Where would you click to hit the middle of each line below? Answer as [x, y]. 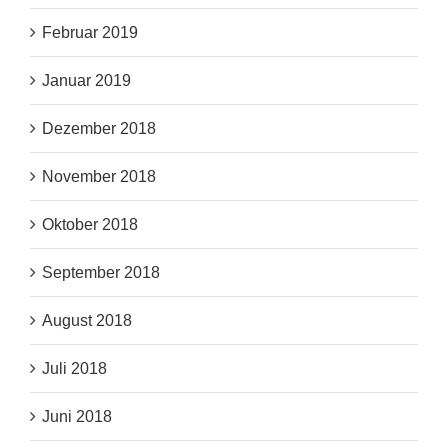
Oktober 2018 [90, 225]
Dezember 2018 [99, 129]
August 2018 [87, 321]
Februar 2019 [90, 33]
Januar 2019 [86, 81]
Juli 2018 [74, 369]
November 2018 [99, 177]
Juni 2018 [77, 417]
